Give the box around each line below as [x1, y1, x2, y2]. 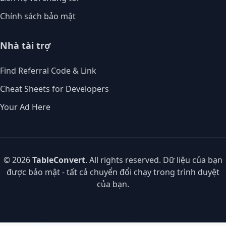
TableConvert [32, 154, 85, 166]
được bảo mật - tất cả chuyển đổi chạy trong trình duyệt [7, 166, 219, 178]
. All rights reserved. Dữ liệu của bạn [85, 154, 222, 166]
